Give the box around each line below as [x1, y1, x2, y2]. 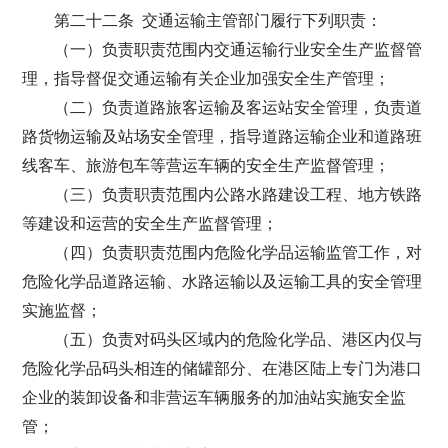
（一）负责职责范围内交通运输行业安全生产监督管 [54, 41, 423, 58]
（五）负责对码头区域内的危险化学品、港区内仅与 [54, 331, 423, 348]
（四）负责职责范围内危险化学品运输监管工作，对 [54, 244, 423, 261]
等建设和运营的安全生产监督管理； [22, 215, 279, 232]
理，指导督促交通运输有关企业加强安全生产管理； [22, 70, 391, 87]
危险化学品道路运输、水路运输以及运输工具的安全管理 [22, 273, 423, 290]
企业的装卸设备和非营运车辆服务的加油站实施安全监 [22, 389, 407, 406]
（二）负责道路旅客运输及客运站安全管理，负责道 [54, 99, 423, 116]
